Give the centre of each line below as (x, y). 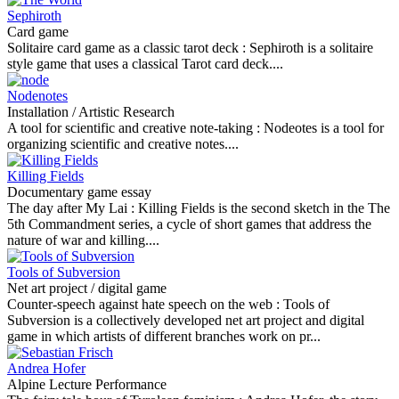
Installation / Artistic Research (91, 112)
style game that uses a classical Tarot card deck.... (145, 64)
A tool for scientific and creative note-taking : (135, 128)
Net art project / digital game (87, 288)
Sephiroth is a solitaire (311, 48)
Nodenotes (37, 96)
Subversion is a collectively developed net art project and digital (186, 320)
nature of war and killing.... (83, 240)
